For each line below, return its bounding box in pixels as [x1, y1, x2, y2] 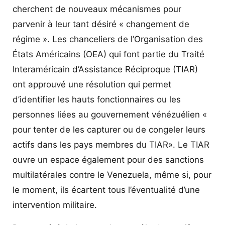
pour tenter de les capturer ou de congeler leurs [13, 124, 205, 135]
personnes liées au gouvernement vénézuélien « [13, 109, 207, 120]
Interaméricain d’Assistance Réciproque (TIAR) [13, 64, 198, 74]
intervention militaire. [13, 199, 97, 210]
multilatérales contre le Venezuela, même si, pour [13, 169, 211, 180]
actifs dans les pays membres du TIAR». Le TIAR [13, 139, 209, 150]
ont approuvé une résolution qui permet [13, 79, 171, 89]
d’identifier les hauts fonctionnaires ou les [13, 94, 181, 104]
